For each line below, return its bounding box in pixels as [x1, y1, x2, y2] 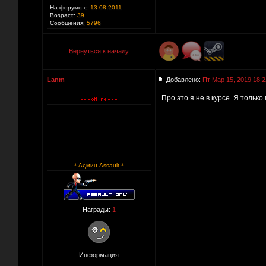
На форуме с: [50, 4, 88, 11]
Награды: [82, 206, 112, 213]
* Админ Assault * [74, 162, 123, 169]
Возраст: [50, 12, 75, 18]
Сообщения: [50, 20, 85, 26]
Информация [79, 251, 119, 258]
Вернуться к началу [69, 47, 129, 55]
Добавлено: [166, 76, 202, 83]
